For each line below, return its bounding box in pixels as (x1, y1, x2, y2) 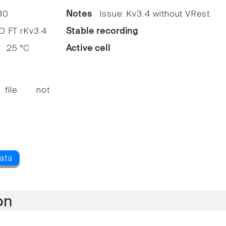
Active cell (66, 44, 110, 53)
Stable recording (66, 27, 139, 36)
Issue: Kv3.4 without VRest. (92, 10, 212, 19)
